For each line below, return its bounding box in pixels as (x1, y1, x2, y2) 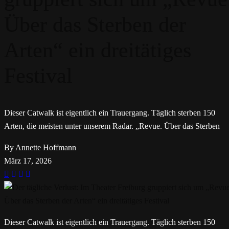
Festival (4, 64, 73, 88)
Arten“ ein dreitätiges (4, 38, 191, 62)
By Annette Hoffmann (4, 143, 76, 152)
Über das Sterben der (4, 13, 186, 37)
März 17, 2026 (4, 156, 52, 165)
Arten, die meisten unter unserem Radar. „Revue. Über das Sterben (4, 122, 220, 130)
